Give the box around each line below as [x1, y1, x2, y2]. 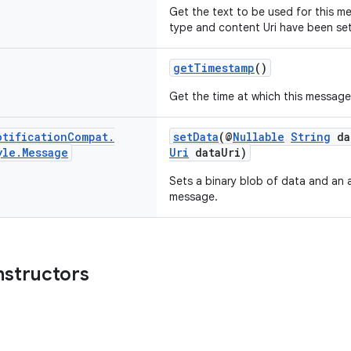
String [291, 129, 331, 144]
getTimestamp [173, 60, 255, 75]
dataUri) [189, 145, 247, 160]
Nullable [233, 129, 284, 144]
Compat [67, 129, 108, 144]
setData [173, 129, 219, 144]
